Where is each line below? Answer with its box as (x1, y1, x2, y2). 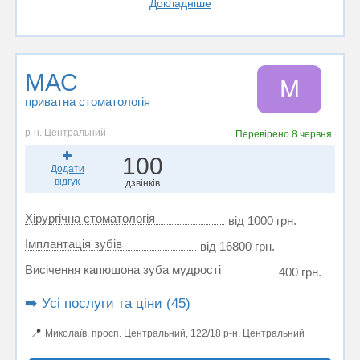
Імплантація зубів (25, 237, 122, 251)
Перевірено (235, 129, 292, 140)
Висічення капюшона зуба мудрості (25, 263, 221, 276)
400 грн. (279, 265, 321, 279)
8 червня (291, 129, 332, 140)
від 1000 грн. (228, 214, 297, 227)
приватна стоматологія (25, 95, 150, 108)
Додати (50, 163, 84, 174)
